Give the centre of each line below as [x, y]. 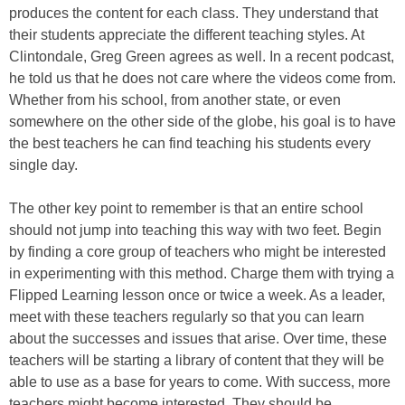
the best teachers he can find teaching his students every [190, 143]
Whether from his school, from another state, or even [175, 100]
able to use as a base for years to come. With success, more [200, 382]
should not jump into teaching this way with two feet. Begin [195, 230]
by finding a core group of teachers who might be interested [198, 252]
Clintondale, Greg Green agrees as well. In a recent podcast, [202, 57]
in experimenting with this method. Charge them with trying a [202, 273]
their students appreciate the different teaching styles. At [187, 35]
